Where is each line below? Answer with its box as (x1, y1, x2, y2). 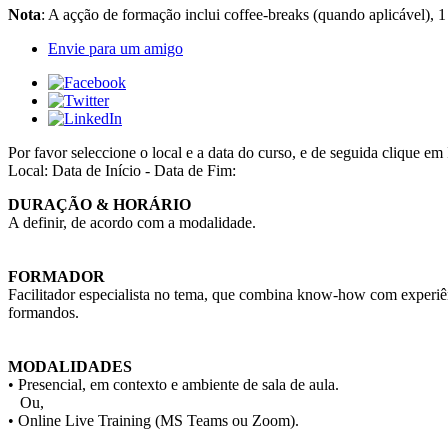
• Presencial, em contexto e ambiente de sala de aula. (8, 376, 339, 394)
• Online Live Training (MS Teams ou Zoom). (8, 412, 299, 430)
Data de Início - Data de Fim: (52, 162, 236, 180)
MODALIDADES (8, 358, 132, 376)
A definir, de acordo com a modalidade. (8, 214, 256, 232)
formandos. (8, 304, 79, 322)
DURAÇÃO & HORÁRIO (8, 196, 191, 214)
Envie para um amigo (48, 40, 183, 58)
